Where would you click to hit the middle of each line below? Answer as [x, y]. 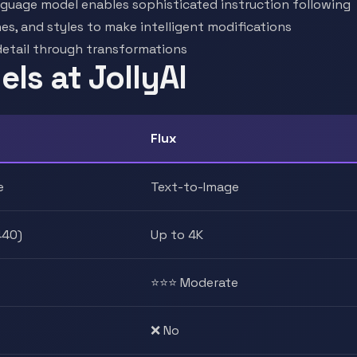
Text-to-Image [195, 187]
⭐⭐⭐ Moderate [194, 282]
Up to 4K [177, 235]
